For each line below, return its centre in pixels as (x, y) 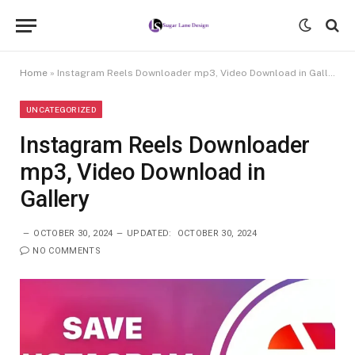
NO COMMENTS (67, 251)
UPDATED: (149, 233)
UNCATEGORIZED (61, 109)
